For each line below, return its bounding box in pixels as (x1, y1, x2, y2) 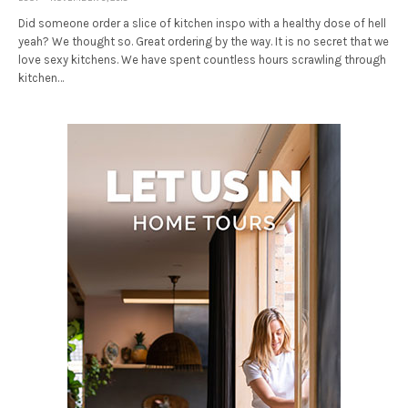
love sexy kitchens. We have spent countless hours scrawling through (18, 53, 387, 67)
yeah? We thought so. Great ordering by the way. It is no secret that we (18, 35, 390, 49)
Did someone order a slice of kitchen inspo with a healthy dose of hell (18, 16, 387, 31)
